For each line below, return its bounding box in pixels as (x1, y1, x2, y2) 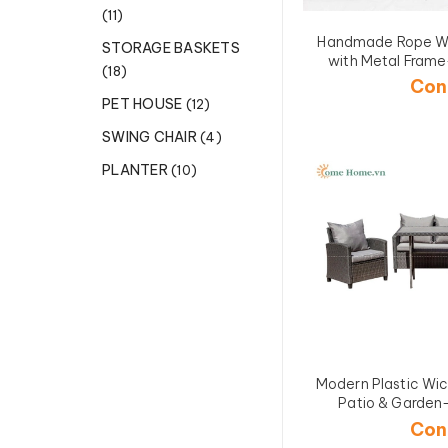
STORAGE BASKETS (102, 39, 240, 57)
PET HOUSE (102, 95, 186, 113)
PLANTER (102, 161, 171, 179)
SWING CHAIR (102, 128, 200, 146)
